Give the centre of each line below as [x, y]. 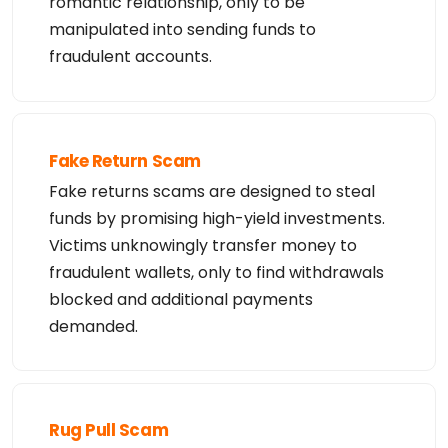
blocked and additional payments [181, 300]
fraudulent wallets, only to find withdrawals [216, 273]
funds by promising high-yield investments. [217, 219]
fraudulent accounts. [130, 57]
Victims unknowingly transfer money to [203, 246]
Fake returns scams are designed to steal [212, 192]
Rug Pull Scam [109, 430]
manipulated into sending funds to [182, 30]
